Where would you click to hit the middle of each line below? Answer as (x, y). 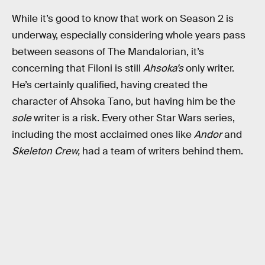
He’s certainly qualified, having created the (110, 85)
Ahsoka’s (164, 68)
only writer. (210, 68)
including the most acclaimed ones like (103, 134)
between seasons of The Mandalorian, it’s (108, 51)
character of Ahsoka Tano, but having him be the (124, 101)
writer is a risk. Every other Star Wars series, (133, 118)
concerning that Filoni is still (77, 68)
